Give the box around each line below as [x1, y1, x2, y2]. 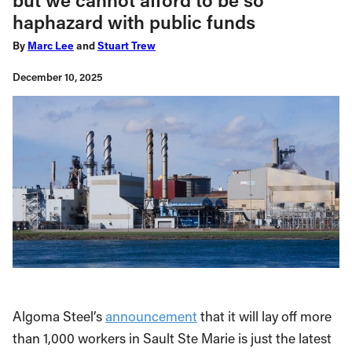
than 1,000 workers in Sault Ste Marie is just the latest [13, 328, 332, 347]
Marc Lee [27, 38, 74, 53]
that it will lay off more [197, 306, 332, 325]
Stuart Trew [97, 38, 156, 53]
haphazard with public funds [13, 9, 255, 34]
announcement [105, 306, 197, 325]
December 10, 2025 [13, 70, 103, 84]
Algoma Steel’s [13, 306, 105, 325]
